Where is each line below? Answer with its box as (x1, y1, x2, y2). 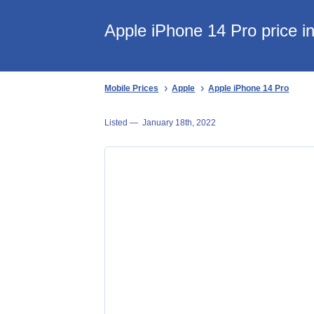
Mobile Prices (104, 83, 159, 93)
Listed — (104, 117, 143, 128)
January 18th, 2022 (142, 117, 217, 128)
